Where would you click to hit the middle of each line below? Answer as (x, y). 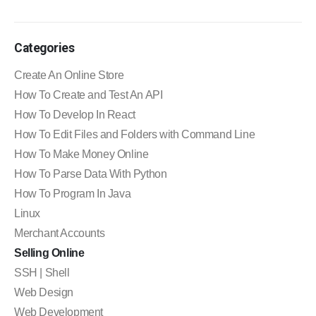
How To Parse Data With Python (91, 174)
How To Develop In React (75, 114)
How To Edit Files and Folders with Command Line (135, 134)
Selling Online (49, 253)
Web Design (44, 292)
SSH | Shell (42, 272)
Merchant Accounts (60, 233)
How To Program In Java (73, 193)
